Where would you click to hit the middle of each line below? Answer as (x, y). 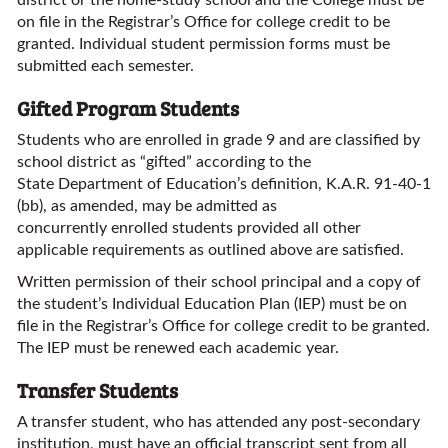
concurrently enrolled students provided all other (189, 228)
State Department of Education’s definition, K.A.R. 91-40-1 (224, 184)
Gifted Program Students (128, 108)
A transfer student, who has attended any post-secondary (218, 422)
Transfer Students (97, 390)
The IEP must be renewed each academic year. (178, 348)
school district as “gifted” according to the (164, 162)
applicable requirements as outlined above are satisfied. (210, 250)
